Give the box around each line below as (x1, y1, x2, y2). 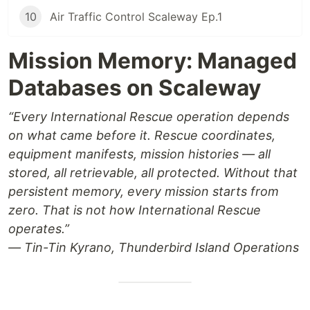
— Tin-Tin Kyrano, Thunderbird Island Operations (8, 240, 299, 255)
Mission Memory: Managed (8, 47, 297, 75)
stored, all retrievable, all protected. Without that (8, 165, 298, 181)
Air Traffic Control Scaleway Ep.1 (50, 10, 222, 24)
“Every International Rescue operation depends (8, 109, 289, 125)
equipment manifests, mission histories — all (8, 147, 271, 162)
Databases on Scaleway (8, 74, 261, 102)
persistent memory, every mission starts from (8, 184, 279, 199)
